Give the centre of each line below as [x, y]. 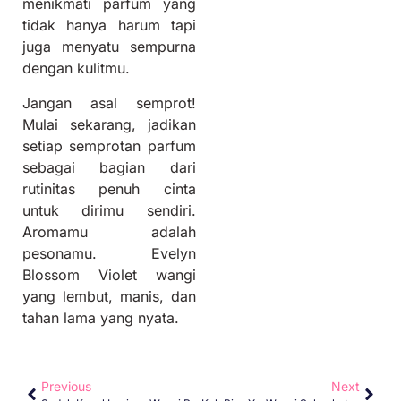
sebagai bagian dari [109, 167]
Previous [66, 386]
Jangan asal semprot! [109, 102]
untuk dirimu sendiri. [109, 210]
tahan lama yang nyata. [101, 317]
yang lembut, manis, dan [109, 296]
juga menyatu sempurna [109, 47]
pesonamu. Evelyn [109, 253]
